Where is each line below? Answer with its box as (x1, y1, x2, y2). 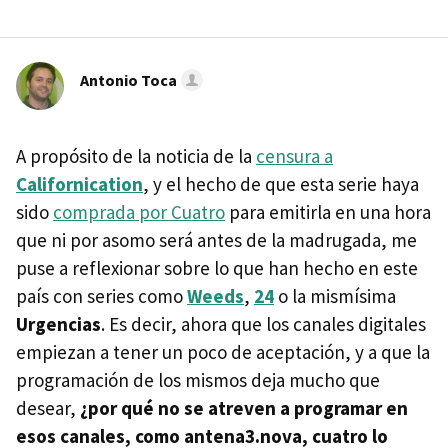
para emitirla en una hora (225, 200, 431, 224)
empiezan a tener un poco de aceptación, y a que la (16, 340, 430, 364)
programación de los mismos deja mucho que (16, 368, 380, 392)
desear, (16, 396, 80, 420)
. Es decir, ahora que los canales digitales (101, 312, 426, 336)
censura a (256, 144, 333, 168)
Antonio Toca (80, 70, 177, 90)
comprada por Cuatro (53, 200, 225, 224)
